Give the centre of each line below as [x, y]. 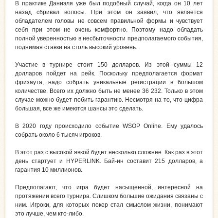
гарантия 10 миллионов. [49, 170]
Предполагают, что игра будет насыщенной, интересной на [109, 188]
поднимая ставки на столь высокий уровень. [76, 47]
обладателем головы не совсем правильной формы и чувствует [109, 21]
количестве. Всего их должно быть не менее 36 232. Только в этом [109, 91]
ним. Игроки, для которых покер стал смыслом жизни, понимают [109, 205]
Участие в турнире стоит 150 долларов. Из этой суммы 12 [109, 65]
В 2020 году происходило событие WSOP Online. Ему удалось [109, 126]
